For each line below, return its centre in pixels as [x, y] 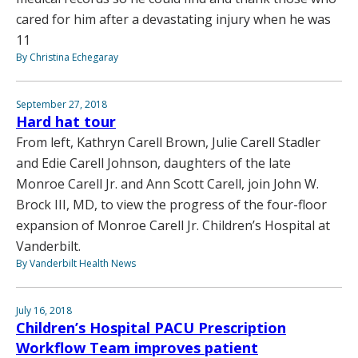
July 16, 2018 [44, 310]
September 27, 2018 [62, 104]
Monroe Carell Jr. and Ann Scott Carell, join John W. [167, 183]
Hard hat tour [66, 121]
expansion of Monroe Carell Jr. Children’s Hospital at [173, 225]
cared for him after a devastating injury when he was [173, 19]
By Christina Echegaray [67, 57]
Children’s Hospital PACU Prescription [151, 327]
